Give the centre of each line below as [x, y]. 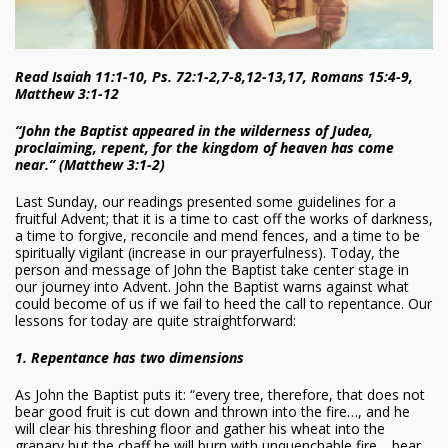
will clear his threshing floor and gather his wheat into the [200, 429]
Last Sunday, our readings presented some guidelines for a [205, 202]
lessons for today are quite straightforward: [155, 321]
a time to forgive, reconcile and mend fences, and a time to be [217, 236]
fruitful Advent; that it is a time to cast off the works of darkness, [224, 219]
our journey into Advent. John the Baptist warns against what [212, 287]
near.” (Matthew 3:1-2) [90, 165]
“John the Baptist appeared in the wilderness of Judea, [194, 131]
